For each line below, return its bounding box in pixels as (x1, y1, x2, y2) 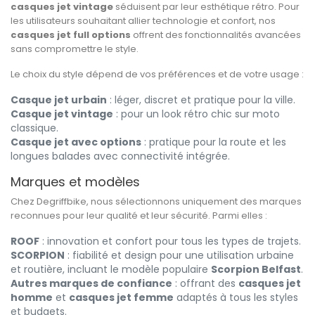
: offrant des (172, 276, 238, 291)
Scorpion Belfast (211, 262, 301, 277)
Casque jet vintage (11, 107, 113, 122)
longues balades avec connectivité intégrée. (11, 149, 230, 164)
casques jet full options (11, 28, 131, 42)
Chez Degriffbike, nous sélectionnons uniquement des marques (11, 195, 302, 209)
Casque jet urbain (11, 93, 107, 108)
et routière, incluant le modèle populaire (11, 262, 211, 277)
